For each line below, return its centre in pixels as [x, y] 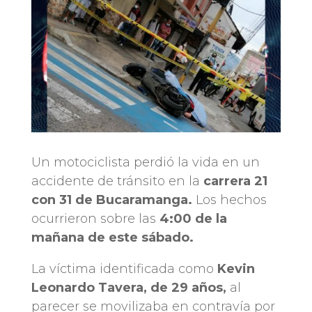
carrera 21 [233, 181]
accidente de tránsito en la [115, 181]
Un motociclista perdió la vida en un [145, 163]
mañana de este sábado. [112, 238]
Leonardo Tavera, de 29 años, [130, 288]
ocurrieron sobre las [93, 219]
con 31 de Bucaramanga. [111, 200]
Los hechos [229, 200]
